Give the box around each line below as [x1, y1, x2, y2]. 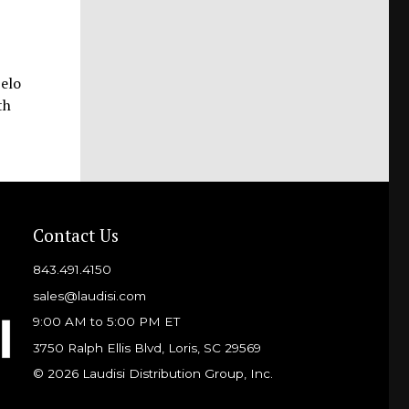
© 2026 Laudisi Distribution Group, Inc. [32, 366, 273, 382]
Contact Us [32, 223, 119, 246]
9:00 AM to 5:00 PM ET [32, 314, 180, 330]
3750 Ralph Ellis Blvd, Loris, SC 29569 [32, 340, 261, 355]
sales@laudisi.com [32, 288, 146, 303]
